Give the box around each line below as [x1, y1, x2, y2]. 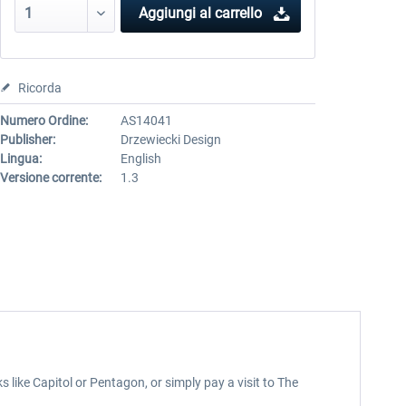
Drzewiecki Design [120, 132, 221, 147]
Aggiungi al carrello [138, 5, 262, 22]
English [120, 151, 161, 166]
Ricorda [17, 81, 62, 95]
